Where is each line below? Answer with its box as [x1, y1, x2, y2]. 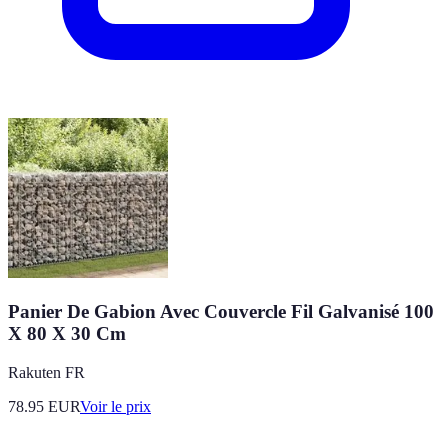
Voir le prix [80, 397, 151, 415]
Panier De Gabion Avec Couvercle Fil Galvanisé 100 [8, 300, 434, 322]
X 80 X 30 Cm [8, 322, 126, 344]
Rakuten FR [8, 363, 85, 381]
